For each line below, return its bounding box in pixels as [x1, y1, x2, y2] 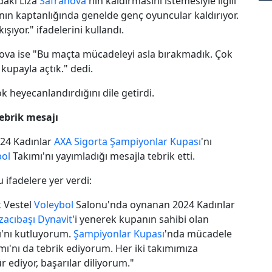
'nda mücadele [165, 226, 232, 240]
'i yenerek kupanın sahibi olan [72, 212, 209, 226]
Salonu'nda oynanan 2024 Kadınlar [73, 197, 235, 211]
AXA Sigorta [54, 134, 107, 148]
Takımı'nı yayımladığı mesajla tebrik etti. [10, 149, 195, 163]
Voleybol [34, 197, 73, 211]
